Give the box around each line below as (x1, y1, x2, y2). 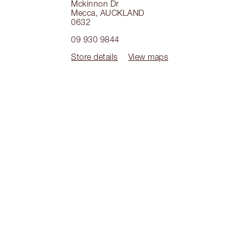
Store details (71, 52, 118, 62)
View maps (128, 52, 169, 62)
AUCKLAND (100, 8, 145, 18)
